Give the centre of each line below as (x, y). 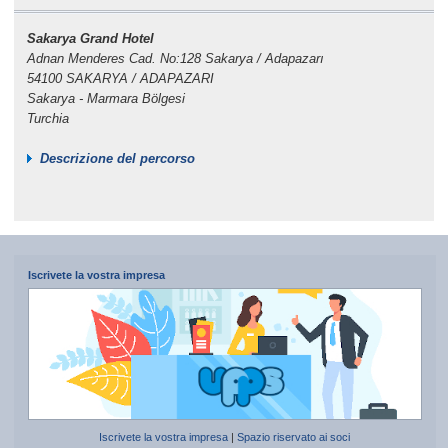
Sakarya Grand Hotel (90, 38)
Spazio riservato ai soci (294, 437)
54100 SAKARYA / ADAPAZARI (122, 78)
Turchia (47, 118)
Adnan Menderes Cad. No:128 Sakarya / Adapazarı (175, 58)
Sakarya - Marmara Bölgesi (105, 98)
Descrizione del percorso (117, 158)
